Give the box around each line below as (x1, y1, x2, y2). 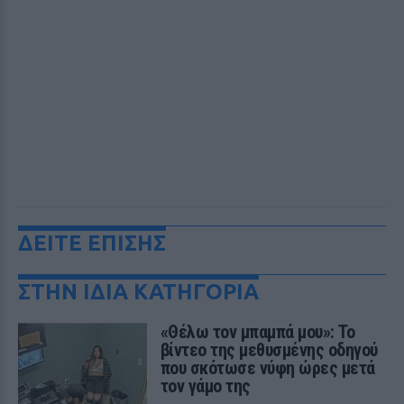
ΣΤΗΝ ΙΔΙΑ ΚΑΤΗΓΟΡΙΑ (18, 280, 259, 304)
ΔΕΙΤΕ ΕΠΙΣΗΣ (18, 231, 166, 255)
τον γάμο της (160, 375, 251, 397)
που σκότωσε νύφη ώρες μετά (160, 357, 375, 379)
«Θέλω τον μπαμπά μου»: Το (160, 321, 355, 343)
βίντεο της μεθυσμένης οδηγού (160, 339, 378, 361)
